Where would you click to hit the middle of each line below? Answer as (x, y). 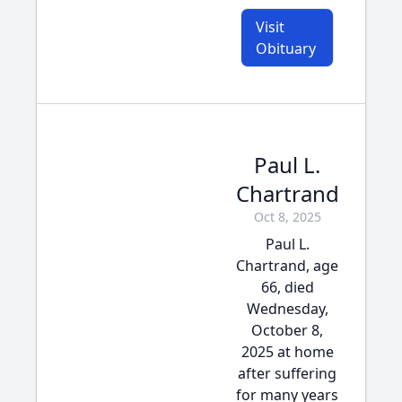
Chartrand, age (287, 266)
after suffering (287, 373)
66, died (287, 287)
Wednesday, (287, 309)
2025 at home (287, 352)
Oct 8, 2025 (287, 217)
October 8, (287, 330)
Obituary (286, 48)
